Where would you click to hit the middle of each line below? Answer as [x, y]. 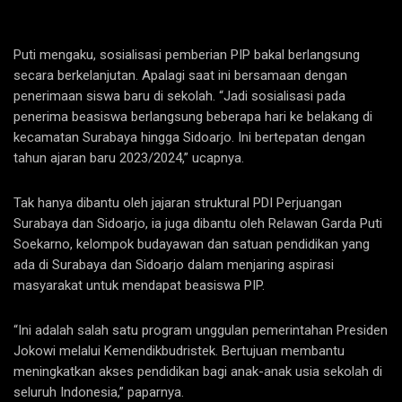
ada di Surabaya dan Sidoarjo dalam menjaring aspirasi [174, 265]
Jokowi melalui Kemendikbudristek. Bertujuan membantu [179, 351]
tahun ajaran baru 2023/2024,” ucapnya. [129, 158]
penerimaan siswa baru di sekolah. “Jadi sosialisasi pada [179, 96]
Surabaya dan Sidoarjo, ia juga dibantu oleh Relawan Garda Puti [198, 224]
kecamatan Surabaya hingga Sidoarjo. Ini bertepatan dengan [189, 138]
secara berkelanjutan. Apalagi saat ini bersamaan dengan [180, 76]
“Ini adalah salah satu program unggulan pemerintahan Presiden [201, 331]
